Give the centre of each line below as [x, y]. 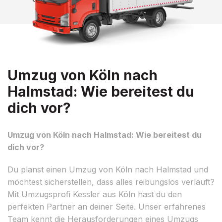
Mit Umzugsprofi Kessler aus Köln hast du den [95, 194]
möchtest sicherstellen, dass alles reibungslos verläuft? [111, 182]
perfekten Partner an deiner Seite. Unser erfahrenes [107, 206]
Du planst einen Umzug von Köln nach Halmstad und [108, 169]
